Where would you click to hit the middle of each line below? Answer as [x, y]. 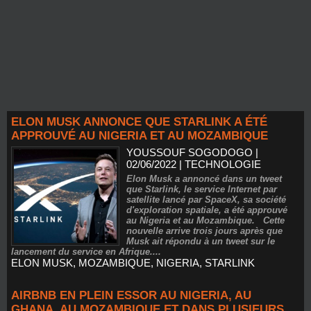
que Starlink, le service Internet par [202, 189]
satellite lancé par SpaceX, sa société [207, 200]
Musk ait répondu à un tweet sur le [201, 241]
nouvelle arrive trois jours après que [205, 231]
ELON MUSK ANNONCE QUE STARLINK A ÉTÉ [139, 122]
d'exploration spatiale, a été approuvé [207, 210]
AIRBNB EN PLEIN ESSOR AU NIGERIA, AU [131, 295]
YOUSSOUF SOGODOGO [190, 152]
